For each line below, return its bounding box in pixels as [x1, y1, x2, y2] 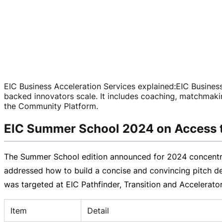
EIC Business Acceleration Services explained [4, 81, 174, 91]
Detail [87, 205, 109, 216]
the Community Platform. [4, 101, 98, 111]
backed [4, 91, 32, 101]
